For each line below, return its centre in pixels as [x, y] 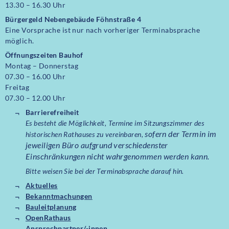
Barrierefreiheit [52, 112]
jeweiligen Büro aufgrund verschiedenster [97, 145]
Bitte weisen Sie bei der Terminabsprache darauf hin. [105, 171]
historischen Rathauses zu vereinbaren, [85, 134]
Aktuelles [42, 186]
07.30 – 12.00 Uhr [36, 98]
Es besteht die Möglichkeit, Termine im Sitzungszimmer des [115, 123]
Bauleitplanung [51, 207]
